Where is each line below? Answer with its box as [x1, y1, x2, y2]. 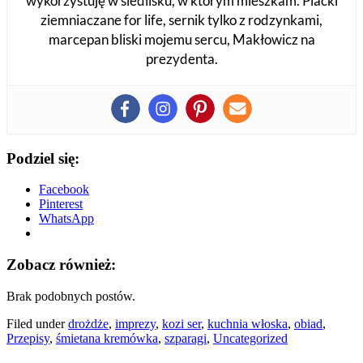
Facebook [39, 182, 89, 197]
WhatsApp [39, 211, 94, 226]
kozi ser [162, 316, 201, 331]
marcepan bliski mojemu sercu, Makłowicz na [48, 30, 315, 48]
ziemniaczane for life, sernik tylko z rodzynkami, [41, 11, 322, 28]
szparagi [164, 331, 207, 345]
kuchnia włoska [207, 316, 288, 331]
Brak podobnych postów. [6, 288, 135, 303]
